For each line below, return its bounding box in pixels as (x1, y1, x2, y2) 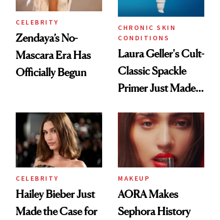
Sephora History (118, 205, 191, 218)
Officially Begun (16, 65, 86, 79)
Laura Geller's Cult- (118, 47, 204, 60)
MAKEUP (118, 174, 150, 183)
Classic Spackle (118, 64, 186, 78)
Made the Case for (16, 205, 97, 218)
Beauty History (118, 99, 184, 112)
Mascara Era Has (16, 48, 91, 61)
